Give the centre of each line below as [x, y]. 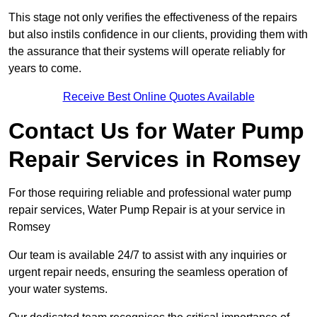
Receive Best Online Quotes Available [158, 97]
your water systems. [58, 289]
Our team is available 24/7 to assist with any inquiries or [148, 255]
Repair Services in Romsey [155, 160]
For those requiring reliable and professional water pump [150, 193]
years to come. [45, 69]
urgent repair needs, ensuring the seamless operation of [148, 272]
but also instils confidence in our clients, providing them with [158, 35]
